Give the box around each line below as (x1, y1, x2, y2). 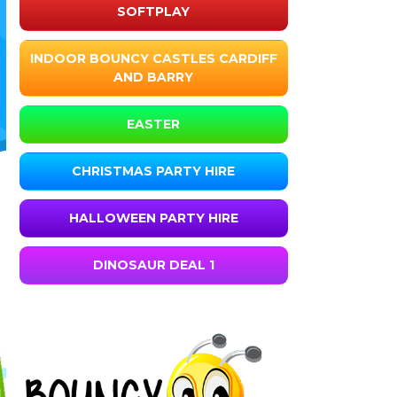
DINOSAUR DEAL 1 (92, 257, 214, 274)
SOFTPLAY (117, 4, 191, 20)
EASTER (127, 116, 181, 133)
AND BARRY (113, 69, 194, 86)
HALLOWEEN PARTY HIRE (68, 210, 238, 227)
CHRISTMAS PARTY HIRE (72, 163, 236, 180)
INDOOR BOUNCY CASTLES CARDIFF (29, 51, 277, 67)
